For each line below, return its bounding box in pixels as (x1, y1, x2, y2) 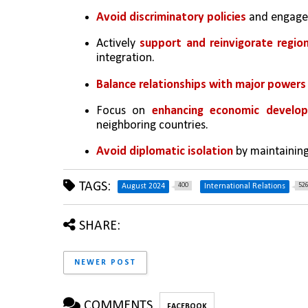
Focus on (96, 104, 152, 118)
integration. (96, 52, 155, 65)
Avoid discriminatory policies (96, 10, 246, 24)
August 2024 (122, 182, 165, 191)
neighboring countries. (96, 118, 208, 132)
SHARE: (79, 219, 120, 234)
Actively (96, 37, 140, 51)
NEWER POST (74, 258, 136, 267)
